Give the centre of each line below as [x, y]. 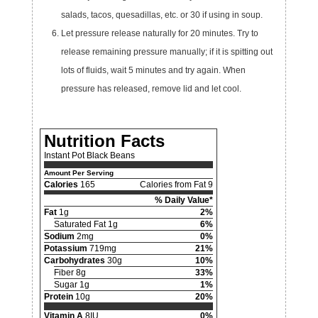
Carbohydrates [74, 260]
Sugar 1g [71, 284]
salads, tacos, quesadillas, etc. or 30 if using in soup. [161, 15]
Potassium [65, 248]
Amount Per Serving [78, 172]
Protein [58, 296]
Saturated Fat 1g [86, 224]
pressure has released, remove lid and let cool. [151, 88]
